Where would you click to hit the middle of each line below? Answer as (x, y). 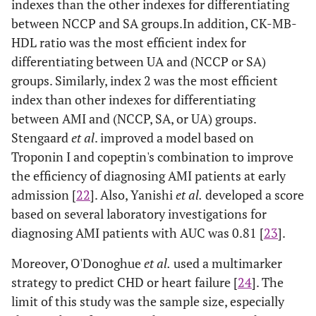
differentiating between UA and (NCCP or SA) (139, 61)
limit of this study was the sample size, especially (148, 301)
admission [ (44, 195)
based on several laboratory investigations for (139, 214)
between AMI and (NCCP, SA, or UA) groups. (134, 119)
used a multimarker (226, 263)
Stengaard (41, 138)
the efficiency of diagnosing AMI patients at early (148, 176)
